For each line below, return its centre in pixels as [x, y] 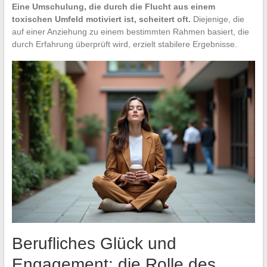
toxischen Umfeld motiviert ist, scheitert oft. [101, 19]
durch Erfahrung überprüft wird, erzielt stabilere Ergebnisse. [124, 44]
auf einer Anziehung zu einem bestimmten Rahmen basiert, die [130, 32]
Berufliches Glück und [94, 244]
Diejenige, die [217, 19]
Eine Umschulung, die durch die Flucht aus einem [113, 7]
